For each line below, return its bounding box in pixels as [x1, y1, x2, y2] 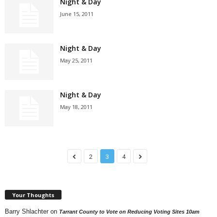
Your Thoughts [12, 191, 54, 199]
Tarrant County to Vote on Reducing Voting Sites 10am [59, 208, 200, 215]
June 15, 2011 [60, 10, 93, 17]
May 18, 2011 [60, 103, 93, 110]
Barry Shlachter [5, 207, 48, 215]
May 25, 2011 [60, 57, 93, 64]
